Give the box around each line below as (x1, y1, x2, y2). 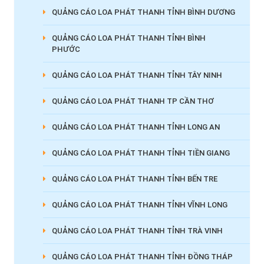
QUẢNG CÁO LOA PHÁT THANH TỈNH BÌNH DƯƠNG (51, 8, 235, 17)
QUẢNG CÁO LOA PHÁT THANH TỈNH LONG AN (51, 123, 220, 132)
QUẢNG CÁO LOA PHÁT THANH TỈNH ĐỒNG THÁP (51, 252, 233, 262)
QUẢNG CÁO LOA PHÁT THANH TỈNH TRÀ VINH (51, 226, 223, 236)
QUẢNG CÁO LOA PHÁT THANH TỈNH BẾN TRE (51, 174, 217, 184)
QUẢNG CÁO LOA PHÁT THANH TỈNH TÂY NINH (51, 71, 222, 80)
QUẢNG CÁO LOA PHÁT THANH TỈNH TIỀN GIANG (51, 148, 230, 158)
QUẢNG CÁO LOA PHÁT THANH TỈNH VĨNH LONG (51, 200, 227, 210)
